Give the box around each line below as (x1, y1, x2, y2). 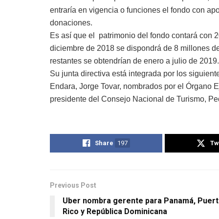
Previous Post (50, 181, 96, 189)
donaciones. (50, 18, 92, 27)
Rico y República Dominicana (63, 206, 167, 216)
